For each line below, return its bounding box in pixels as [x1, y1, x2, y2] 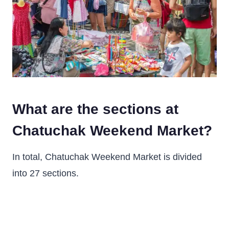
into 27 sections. [12, 168, 79, 178]
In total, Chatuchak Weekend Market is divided [12, 152, 202, 162]
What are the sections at [12, 101, 178, 117]
